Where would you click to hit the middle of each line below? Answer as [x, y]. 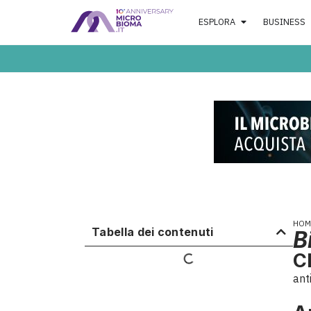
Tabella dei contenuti [153, 232]
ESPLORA [217, 22]
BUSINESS [284, 22]
